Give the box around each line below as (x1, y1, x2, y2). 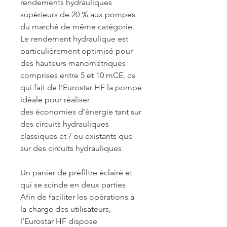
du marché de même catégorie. (20, 22, 134, 31)
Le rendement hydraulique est (20, 34, 128, 44)
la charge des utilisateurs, (20, 204, 111, 214)
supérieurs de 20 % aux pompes (20, 10, 135, 19)
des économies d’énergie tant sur (20, 107, 141, 117)
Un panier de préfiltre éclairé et (20, 168, 132, 177)
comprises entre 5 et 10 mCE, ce (20, 70, 136, 80)
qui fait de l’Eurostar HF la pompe (20, 83, 142, 92)
